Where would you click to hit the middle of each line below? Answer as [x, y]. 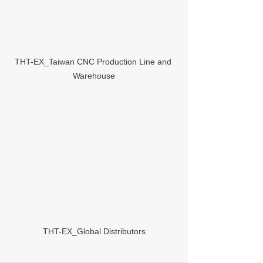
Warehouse [94, 75]
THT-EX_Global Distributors [94, 232]
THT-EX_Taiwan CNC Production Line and [94, 61]
